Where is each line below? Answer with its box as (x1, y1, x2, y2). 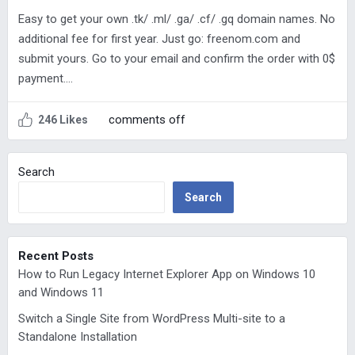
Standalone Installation (17, 330, 137, 345)
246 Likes (37, 113, 88, 127)
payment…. (17, 71, 73, 86)
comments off (108, 113, 185, 128)
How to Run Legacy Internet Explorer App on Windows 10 (17, 267, 315, 282)
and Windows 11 (17, 285, 104, 300)
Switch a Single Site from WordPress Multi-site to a (17, 311, 285, 326)
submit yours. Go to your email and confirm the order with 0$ (17, 52, 335, 67)
